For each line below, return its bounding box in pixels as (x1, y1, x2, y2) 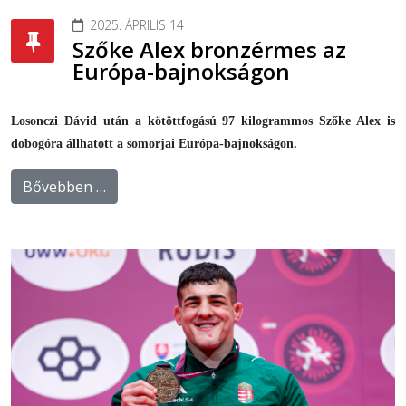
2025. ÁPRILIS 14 (90, 16, 184, 34)
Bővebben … (23, 177, 106, 198)
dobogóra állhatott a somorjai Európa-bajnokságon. (11, 137, 297, 151)
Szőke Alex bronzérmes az (72, 34, 346, 65)
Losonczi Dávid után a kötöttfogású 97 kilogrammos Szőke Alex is (11, 114, 395, 129)
